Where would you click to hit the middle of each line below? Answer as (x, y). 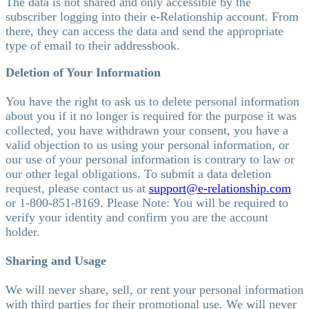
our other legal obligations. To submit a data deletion (138, 173)
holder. (23, 231)
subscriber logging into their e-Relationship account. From (152, 16)
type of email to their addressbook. (93, 45)
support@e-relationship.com (220, 188)
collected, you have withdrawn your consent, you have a (147, 130)
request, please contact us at (77, 188)
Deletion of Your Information (83, 72)
